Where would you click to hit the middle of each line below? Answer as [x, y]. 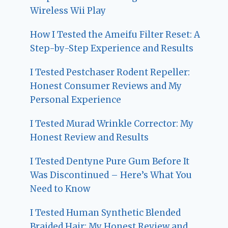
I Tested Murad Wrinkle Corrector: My [112, 123]
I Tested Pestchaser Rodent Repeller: [110, 72]
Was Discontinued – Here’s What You [111, 175]
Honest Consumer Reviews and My [106, 86]
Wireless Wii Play [68, 10]
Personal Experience [76, 99]
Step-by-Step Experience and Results [112, 48]
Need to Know [60, 189]
